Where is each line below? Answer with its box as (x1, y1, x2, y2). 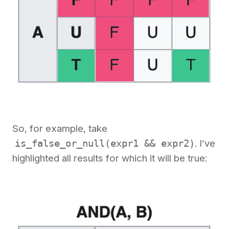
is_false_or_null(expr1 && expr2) (15, 138, 195, 149)
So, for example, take (12, 123, 107, 135)
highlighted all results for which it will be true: (12, 152, 207, 165)
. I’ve (195, 138, 215, 150)
